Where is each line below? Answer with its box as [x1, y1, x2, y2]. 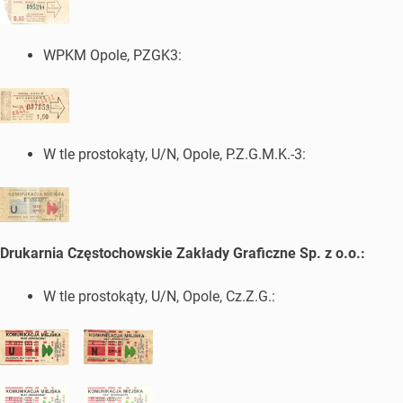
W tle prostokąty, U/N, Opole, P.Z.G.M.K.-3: [43, 146, 306, 164]
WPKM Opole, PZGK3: [43, 47, 182, 65]
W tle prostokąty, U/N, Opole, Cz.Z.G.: [43, 288, 275, 306]
